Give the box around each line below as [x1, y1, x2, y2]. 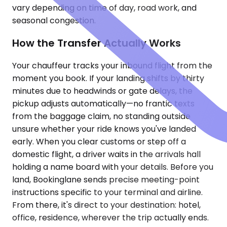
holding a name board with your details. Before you [12, 161, 213, 173]
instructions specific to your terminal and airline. [12, 186, 203, 198]
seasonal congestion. [12, 15, 96, 27]
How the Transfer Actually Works [12, 36, 181, 50]
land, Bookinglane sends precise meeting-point [12, 173, 200, 185]
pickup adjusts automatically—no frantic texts [12, 97, 195, 109]
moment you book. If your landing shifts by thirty [12, 72, 204, 84]
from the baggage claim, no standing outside [12, 110, 191, 122]
